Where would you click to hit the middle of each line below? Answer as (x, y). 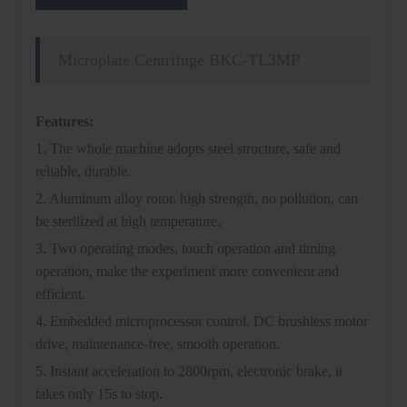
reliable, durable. (83, 171)
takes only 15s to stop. (99, 393)
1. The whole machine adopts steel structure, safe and (188, 148)
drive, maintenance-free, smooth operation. (157, 343)
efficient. (60, 293)
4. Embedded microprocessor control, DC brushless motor (201, 321)
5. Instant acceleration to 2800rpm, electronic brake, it (189, 371)
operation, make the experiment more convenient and (187, 271)
